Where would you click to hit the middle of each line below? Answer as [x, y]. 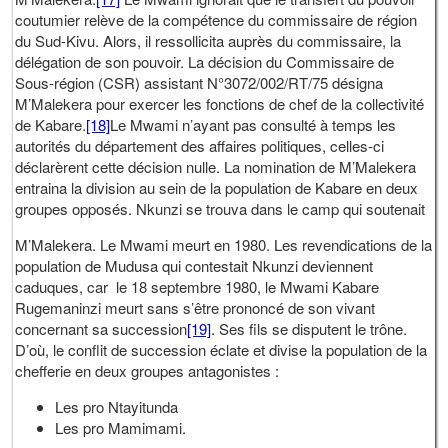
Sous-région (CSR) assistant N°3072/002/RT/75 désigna [199, 82]
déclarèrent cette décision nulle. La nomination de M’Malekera [216, 166]
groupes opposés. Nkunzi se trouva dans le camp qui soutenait [220, 208]
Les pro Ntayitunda [117, 406]
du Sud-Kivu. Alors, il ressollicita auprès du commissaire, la [208, 40]
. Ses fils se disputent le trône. [309, 328]
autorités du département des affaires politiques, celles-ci [200, 145]
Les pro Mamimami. [121, 427]
